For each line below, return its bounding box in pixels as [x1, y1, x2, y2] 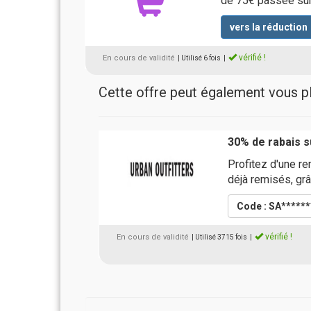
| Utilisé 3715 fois [192, 233, 247, 241]
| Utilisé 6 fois [178, 54, 221, 62]
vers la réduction [229, 22, 308, 33]
